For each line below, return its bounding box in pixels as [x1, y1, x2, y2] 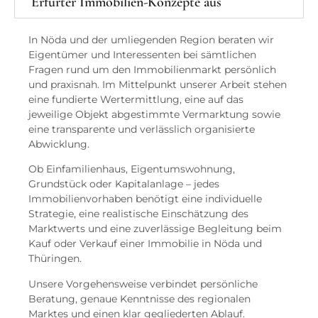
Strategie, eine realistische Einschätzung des [28, 207, 248, 221]
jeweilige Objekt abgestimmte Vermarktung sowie [28, 107, 280, 121]
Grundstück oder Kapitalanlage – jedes [28, 177, 219, 191]
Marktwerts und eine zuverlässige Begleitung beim [28, 222, 282, 236]
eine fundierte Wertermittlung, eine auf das [28, 92, 243, 106]
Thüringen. [28, 252, 82, 265]
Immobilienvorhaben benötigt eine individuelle [28, 192, 262, 206]
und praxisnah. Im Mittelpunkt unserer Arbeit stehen [28, 77, 287, 91]
